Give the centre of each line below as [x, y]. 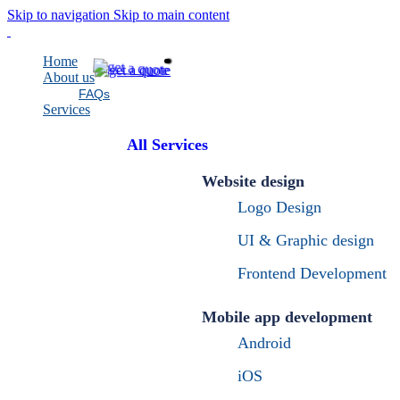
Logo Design [279, 207]
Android [264, 343]
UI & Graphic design [306, 240]
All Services [167, 145]
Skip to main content [171, 15]
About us [69, 77]
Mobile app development [287, 317]
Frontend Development [312, 273]
